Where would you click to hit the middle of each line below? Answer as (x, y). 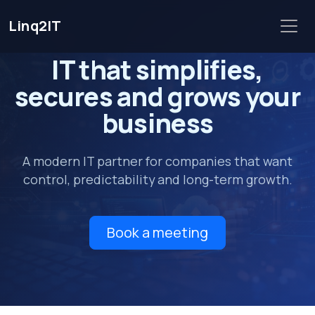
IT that (94, 70)
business (157, 123)
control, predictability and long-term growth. (157, 180)
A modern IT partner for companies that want (157, 161)
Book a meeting (157, 232)
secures (64, 96)
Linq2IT (35, 26)
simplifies (195, 70)
